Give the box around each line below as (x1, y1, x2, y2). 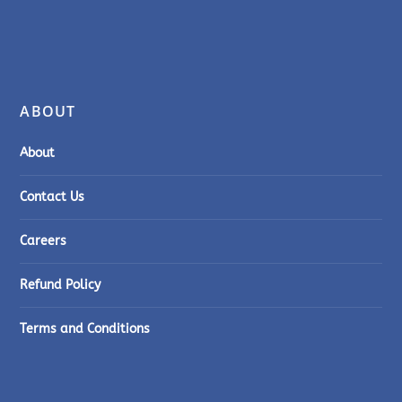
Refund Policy (20, 277, 101, 293)
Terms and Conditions (20, 321, 151, 337)
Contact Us (20, 189, 85, 205)
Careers (20, 233, 67, 249)
